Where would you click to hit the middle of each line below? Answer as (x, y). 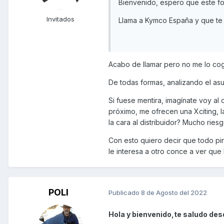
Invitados (60, 19)
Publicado (125, 193)
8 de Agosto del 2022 (174, 193)
